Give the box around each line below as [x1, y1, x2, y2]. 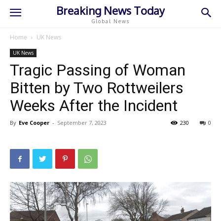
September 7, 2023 [57, 119, 107, 126]
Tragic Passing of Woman [10, 61, 185, 79]
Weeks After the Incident [10, 96, 178, 115]
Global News [91, 18, 130, 24]
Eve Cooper [19, 119, 49, 126]
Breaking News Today [56, 3, 165, 17]
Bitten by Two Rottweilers [10, 78, 184, 97]
